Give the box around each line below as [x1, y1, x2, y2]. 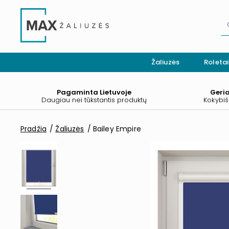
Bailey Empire [93, 124, 141, 134]
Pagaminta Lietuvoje [56, 87, 132, 97]
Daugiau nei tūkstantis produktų [41, 95, 147, 105]
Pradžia [20, 124, 47, 134]
